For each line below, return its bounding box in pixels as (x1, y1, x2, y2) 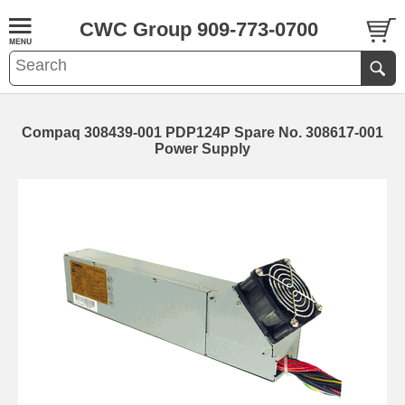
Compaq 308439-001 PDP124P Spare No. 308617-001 (22, 125, 383, 140)
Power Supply (155, 141, 250, 156)
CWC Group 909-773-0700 (79, 18, 318, 41)
